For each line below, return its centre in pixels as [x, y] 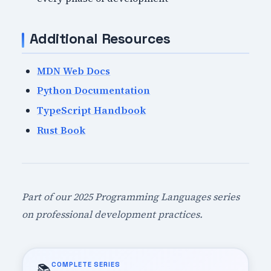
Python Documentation [94, 90]
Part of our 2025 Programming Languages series [130, 196]
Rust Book [61, 130]
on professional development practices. [112, 214]
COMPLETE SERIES [86, 264]
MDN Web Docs [74, 70]
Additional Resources [100, 39]
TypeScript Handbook [92, 110]
